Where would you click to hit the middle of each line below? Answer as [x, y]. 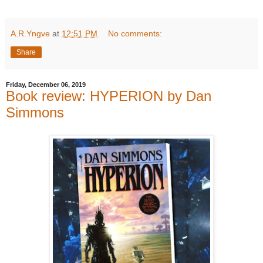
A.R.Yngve [30, 33]
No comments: [135, 33]
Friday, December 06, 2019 [46, 84]
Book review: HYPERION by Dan [109, 96]
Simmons [35, 112]
